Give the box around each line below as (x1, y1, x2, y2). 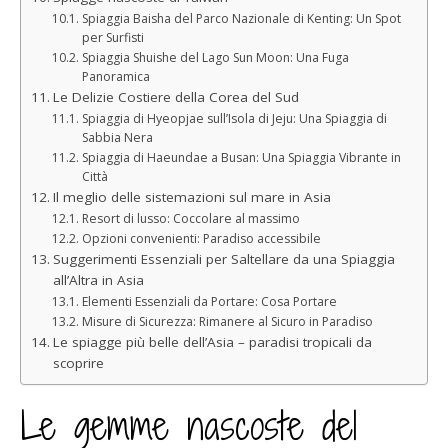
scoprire (52, 353, 104, 372)
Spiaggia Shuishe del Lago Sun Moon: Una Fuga (81, 48, 349, 66)
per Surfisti (81, 28, 144, 46)
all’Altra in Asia (52, 270, 144, 289)
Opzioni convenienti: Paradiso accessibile (81, 229, 321, 247)
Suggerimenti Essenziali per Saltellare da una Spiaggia (52, 249, 395, 268)
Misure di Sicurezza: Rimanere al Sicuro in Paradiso (81, 312, 373, 330)
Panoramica (81, 67, 150, 85)
